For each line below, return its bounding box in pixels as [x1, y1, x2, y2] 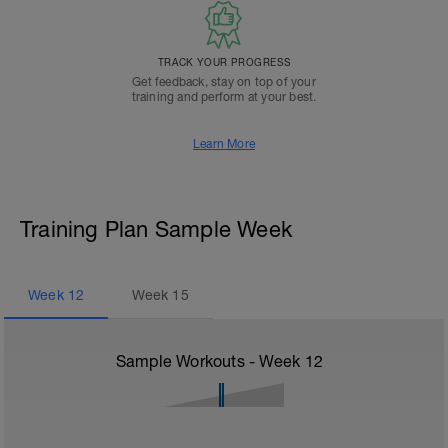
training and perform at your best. [131, 90, 317, 104]
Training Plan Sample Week [20, 216, 292, 242]
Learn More [193, 137, 255, 151]
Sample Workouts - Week [115, 352, 305, 370]
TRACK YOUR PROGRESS [157, 56, 291, 68]
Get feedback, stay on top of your [132, 75, 316, 89]
